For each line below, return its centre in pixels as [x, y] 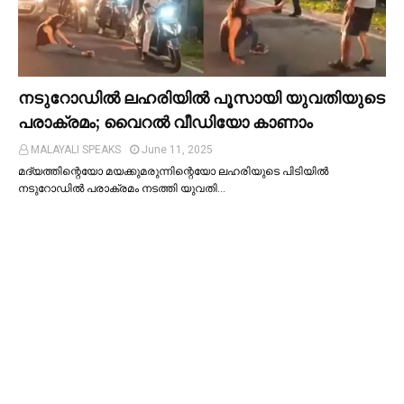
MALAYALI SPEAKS [76, 149]
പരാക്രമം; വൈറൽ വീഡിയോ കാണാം [165, 122]
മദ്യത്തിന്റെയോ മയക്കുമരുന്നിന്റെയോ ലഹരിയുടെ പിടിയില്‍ [173, 171]
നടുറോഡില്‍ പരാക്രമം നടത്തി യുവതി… [122, 188]
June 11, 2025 [177, 149]
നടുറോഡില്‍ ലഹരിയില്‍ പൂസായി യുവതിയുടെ [202, 97]
